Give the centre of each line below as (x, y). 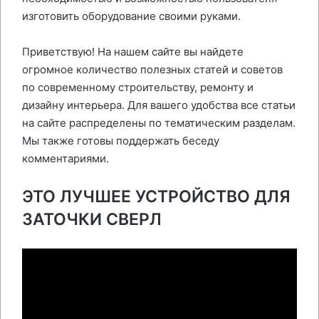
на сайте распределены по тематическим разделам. (159, 123)
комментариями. (66, 158)
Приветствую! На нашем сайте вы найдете (133, 52)
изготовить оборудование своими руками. (131, 16)
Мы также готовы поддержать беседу (121, 141)
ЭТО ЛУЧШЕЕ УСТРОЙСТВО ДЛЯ (156, 197)
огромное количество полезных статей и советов (152, 69)
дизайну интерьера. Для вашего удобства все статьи (159, 105)
